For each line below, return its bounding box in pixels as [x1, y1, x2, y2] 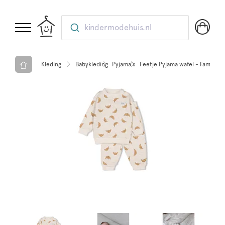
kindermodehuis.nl [84, 23, 152, 32]
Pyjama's [112, 60, 136, 68]
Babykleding [75, 60, 108, 68]
